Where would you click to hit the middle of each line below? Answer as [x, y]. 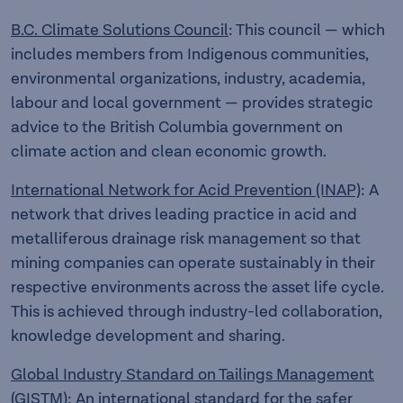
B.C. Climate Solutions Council [120, 30]
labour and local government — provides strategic [192, 103]
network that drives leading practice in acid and [184, 215]
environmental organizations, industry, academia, [188, 79]
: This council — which [307, 30]
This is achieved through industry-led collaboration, [197, 312]
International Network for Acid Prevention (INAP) [186, 190]
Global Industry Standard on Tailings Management [193, 375]
